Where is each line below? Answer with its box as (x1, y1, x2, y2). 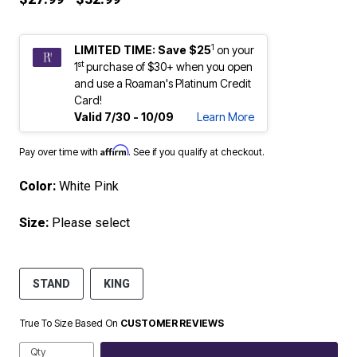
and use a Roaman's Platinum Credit (74, 76, 251, 90)
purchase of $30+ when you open (84, 60, 253, 73)
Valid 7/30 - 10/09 (74, 110, 174, 124)
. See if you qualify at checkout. (128, 146, 265, 158)
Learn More (197, 110, 254, 124)
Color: (19, 178, 59, 194)
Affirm (100, 144, 128, 156)
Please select (52, 215, 130, 230)
